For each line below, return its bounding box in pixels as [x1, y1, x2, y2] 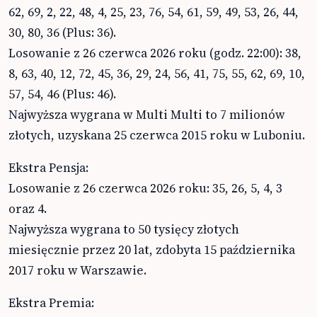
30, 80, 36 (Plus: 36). [8, 23, 116, 41]
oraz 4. [8, 200, 47, 217]
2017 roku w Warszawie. [8, 261, 146, 279]
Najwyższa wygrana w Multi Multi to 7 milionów [8, 105, 285, 123]
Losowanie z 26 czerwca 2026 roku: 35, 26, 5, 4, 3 [8, 179, 282, 197]
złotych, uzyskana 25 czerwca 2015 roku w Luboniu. [8, 126, 305, 144]
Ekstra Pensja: [8, 158, 88, 176]
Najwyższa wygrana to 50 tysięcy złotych [8, 220, 239, 238]
